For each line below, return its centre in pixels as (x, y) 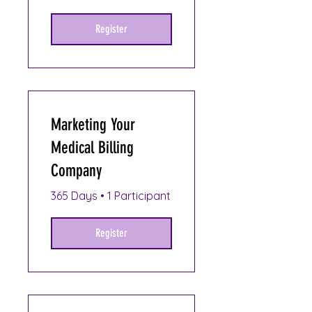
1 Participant (139, 195)
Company (76, 170)
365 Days (74, 195)
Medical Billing (92, 147)
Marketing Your (93, 124)
